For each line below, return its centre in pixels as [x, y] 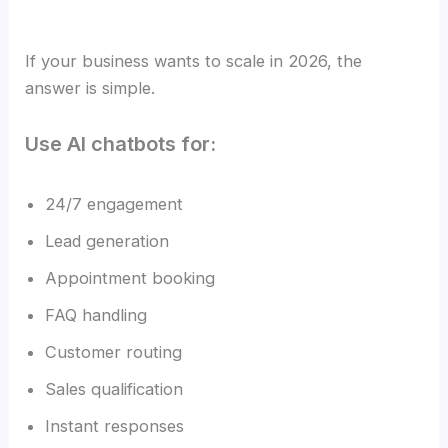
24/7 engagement [114, 203]
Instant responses [115, 425]
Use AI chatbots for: [121, 143]
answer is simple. [90, 87]
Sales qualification [114, 388]
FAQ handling [96, 314]
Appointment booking [130, 277]
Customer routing [114, 351]
